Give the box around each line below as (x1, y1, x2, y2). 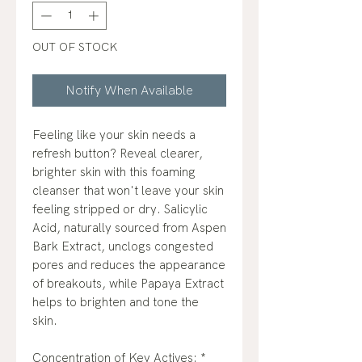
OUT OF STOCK (32, 40, 117, 55)
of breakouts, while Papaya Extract (32, 276, 224, 293)
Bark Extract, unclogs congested (32, 238, 213, 255)
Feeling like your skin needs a (32, 127, 196, 144)
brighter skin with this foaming (32, 164, 196, 181)
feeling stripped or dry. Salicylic (32, 201, 208, 218)
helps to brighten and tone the (32, 294, 199, 311)
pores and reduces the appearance (32, 257, 225, 274)
